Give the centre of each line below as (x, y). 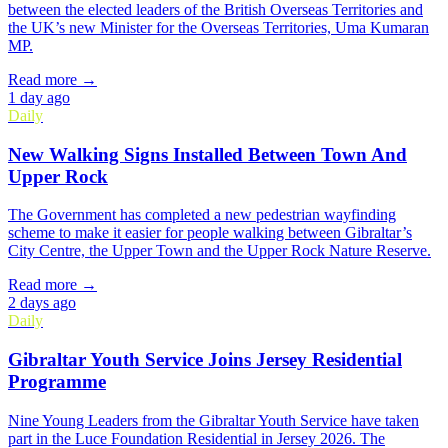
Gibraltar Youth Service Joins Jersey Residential (205, 360)
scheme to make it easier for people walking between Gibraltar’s (210, 233)
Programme (57, 382)
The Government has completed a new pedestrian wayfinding (202, 215)
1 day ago (39, 97)
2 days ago (42, 303)
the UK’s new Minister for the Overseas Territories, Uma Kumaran (218, 27)
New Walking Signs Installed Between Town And (207, 154)
